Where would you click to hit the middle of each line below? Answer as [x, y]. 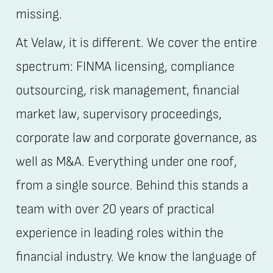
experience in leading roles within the [119, 233]
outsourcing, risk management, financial [127, 91]
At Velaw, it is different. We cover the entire [136, 43]
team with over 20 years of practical [115, 210]
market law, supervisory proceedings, [119, 115]
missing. [39, 15]
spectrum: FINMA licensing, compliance [125, 67]
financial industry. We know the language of [136, 257]
